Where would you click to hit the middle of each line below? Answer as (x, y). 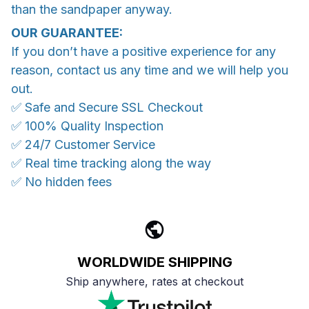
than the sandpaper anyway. (92, 10)
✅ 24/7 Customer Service (83, 144)
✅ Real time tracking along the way (111, 163)
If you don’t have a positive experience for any (143, 51)
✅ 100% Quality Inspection (87, 126)
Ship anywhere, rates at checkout (154, 282)
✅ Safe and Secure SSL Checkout (107, 107)
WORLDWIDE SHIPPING (154, 262)
